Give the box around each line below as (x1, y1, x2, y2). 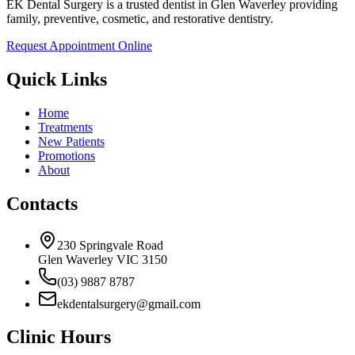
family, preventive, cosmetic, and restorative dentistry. (6, 11, 273, 25)
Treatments (38, 120, 93, 134)
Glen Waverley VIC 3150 (38, 252, 167, 266)
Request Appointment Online (6, 38, 152, 52)
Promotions (38, 148, 95, 162)
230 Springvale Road (57, 238, 163, 252)
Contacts (6, 193, 78, 214)
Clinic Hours (6, 326, 111, 348)
